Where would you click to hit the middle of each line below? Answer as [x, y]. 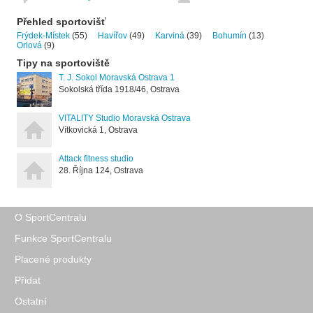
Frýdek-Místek [43, 35]
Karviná [170, 35]
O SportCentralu [51, 217]
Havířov [112, 35]
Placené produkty [53, 259]
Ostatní [31, 301]
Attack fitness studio [96, 158]
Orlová [29, 45]
